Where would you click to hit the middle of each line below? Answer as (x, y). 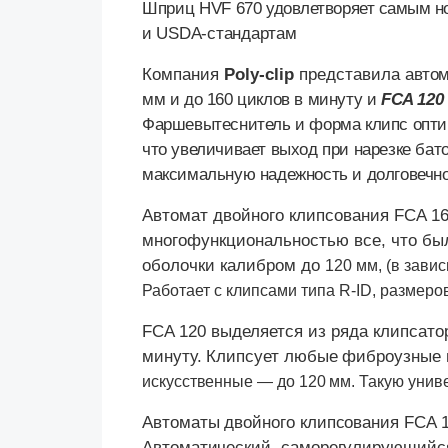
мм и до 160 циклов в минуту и (262, 100)
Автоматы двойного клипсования (273, 423)
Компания (183, 75)
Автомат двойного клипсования (268, 216)
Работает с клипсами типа (240, 291)
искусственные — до (220, 382)
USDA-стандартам (226, 34)
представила (349, 75)
